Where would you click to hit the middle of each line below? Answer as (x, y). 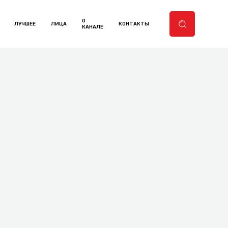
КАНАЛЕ (93, 27)
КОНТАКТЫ (134, 24)
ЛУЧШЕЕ (25, 24)
